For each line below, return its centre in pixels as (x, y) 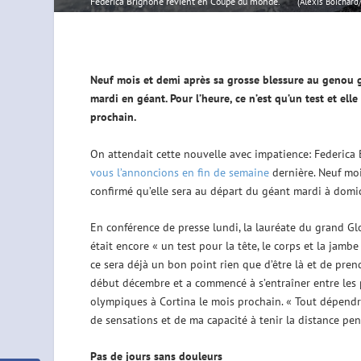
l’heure (212, 99)
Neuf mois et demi (137, 80)
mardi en (113, 99)
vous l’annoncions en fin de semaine (179, 172)
